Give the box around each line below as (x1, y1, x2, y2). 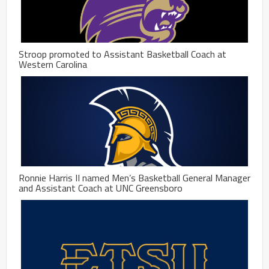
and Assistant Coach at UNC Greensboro (19, 180, 183, 195)
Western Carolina (19, 56, 87, 71)
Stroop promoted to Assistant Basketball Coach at (19, 46, 226, 61)
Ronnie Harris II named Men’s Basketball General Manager (19, 170, 250, 185)
